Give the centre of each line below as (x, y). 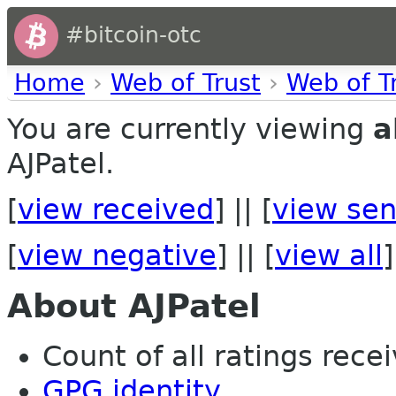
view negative (117, 255)
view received (116, 209)
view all (329, 255)
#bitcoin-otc (130, 35)
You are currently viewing (190, 129)
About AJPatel (134, 307)
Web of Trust (186, 83)
